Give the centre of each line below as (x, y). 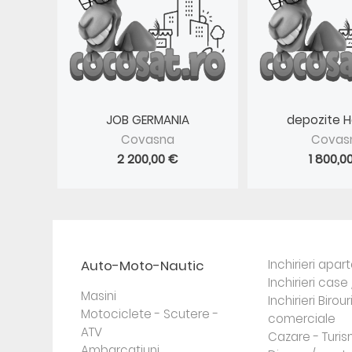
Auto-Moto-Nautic (143, 266)
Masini (99, 296)
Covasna (148, 139)
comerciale (301, 319)
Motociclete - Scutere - (150, 314)
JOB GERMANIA (148, 120)
